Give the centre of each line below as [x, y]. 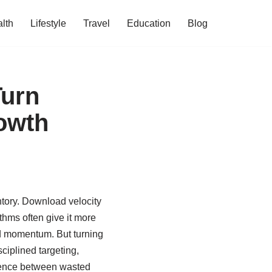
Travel [97, 23]
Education [149, 23]
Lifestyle [48, 23]
